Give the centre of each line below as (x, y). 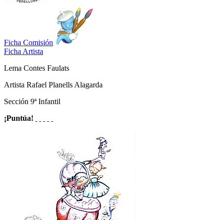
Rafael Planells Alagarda (65, 84)
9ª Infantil (45, 101)
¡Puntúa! (19, 118)
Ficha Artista (24, 51)
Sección (17, 101)
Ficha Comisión (28, 42)
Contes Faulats (46, 68)
